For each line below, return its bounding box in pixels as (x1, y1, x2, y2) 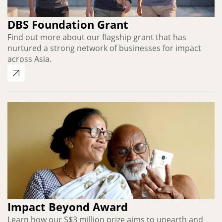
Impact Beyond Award (7, 199, 128, 214)
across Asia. (7, 54, 52, 65)
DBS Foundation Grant (7, 17, 128, 32)
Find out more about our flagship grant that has (7, 32, 186, 43)
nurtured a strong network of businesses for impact (7, 43, 201, 54)
